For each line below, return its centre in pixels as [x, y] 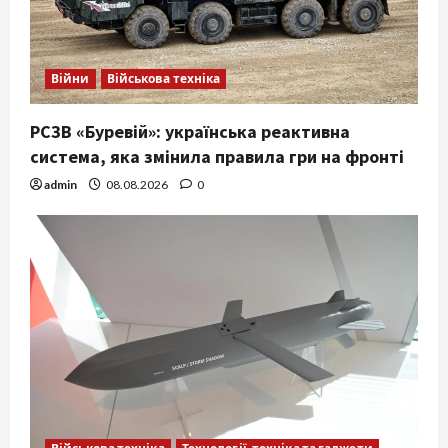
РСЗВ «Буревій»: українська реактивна [190, 132]
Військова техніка [163, 79]
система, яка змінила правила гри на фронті [217, 157]
